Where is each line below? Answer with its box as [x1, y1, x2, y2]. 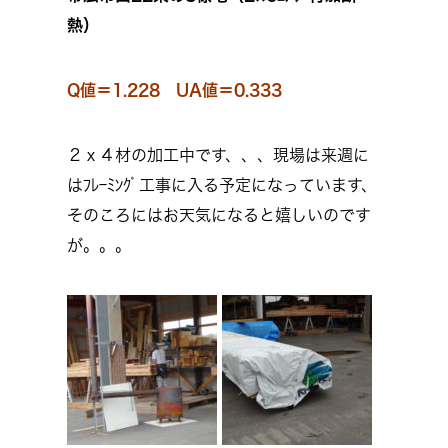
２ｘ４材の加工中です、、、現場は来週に [67, 147, 369, 163]
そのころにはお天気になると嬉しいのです [67, 207, 371, 223]
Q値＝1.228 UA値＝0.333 [67, 82, 282, 98]
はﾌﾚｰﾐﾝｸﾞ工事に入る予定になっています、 [67, 177, 377, 193]
